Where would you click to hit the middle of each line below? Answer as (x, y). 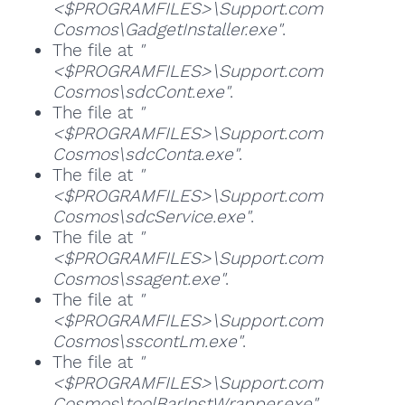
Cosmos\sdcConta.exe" (145, 155)
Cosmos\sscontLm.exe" (147, 342)
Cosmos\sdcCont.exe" (141, 92)
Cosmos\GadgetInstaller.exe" (167, 30)
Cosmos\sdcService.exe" (151, 217)
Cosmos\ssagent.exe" (138, 279)
